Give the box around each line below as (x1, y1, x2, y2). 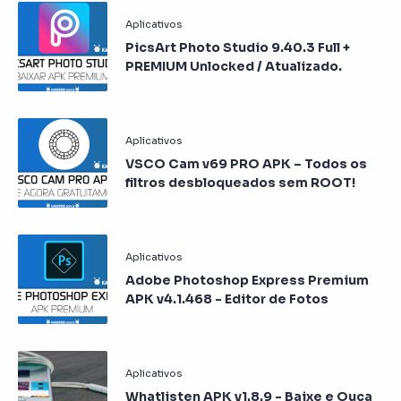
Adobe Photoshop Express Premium (125, 271, 369, 288)
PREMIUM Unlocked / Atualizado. (125, 57, 342, 74)
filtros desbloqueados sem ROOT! (125, 174, 355, 191)
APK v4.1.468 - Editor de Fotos (125, 290, 328, 307)
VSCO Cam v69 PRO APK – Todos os (125, 155, 367, 172)
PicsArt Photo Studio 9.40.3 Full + (125, 38, 350, 55)
